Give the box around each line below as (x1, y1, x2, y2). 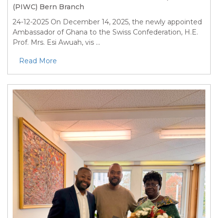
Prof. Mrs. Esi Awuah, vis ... (13, 38, 100, 47)
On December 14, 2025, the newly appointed (49, 18, 202, 27)
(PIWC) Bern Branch (13, 2, 84, 12)
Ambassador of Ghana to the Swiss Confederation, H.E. (13, 28, 198, 37)
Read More (19, 56, 57, 66)
